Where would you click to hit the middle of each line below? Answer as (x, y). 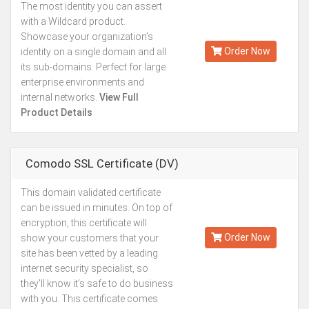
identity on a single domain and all (93, 52)
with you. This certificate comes (89, 299)
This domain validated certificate (91, 192)
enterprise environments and (82, 82)
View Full (118, 97)
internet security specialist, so (84, 268)
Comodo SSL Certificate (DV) (102, 163)
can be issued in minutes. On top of (97, 208)
